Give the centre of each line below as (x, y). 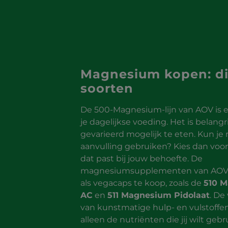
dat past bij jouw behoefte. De (142, 158)
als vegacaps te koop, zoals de (142, 183)
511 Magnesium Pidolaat (159, 195)
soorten (109, 88)
